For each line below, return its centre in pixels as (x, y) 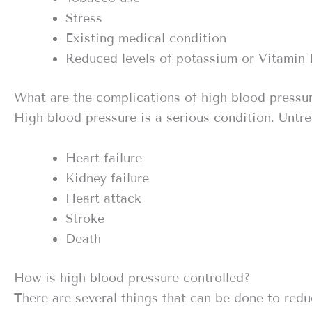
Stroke (85, 218)
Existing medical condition (146, 38)
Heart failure (104, 158)
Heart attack (103, 198)
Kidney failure (107, 178)
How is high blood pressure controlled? (132, 278)
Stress (84, 18)
